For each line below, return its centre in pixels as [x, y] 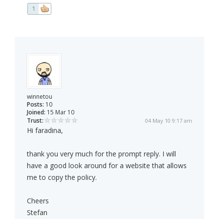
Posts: [35, 105]
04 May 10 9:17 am [169, 121]
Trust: [35, 121]
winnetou [40, 97]
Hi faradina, [45, 131]
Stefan [37, 213]
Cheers [38, 201]
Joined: [36, 112]
